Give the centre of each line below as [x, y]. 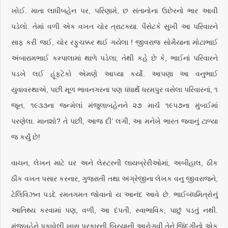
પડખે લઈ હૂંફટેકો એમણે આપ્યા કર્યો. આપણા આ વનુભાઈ [115, 74]
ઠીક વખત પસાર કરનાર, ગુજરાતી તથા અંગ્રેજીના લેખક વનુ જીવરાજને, [115, 179]
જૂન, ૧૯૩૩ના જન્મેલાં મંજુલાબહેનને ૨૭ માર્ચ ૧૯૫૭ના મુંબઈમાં [115, 105]
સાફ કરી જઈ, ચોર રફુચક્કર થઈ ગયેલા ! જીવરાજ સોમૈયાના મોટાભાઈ [115, 42]
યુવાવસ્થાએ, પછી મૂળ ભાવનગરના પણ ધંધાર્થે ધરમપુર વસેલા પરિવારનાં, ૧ [115, 90]
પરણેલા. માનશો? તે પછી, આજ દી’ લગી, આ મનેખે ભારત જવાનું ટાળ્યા [115, 121]
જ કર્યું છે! [26, 137]
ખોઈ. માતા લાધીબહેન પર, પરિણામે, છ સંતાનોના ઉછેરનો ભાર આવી [115, 11]
